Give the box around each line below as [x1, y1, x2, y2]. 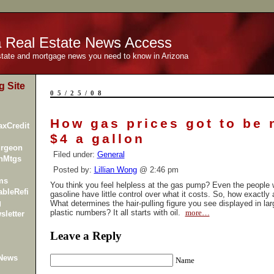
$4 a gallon [50, 131, 145, 146]
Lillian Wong [94, 165, 137, 174]
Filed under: [53, 150, 97, 159]
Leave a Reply [50, 229, 122, 242]
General [97, 150, 125, 159]
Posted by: [53, 165, 94, 174]
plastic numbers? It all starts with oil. [50, 208, 185, 217]
